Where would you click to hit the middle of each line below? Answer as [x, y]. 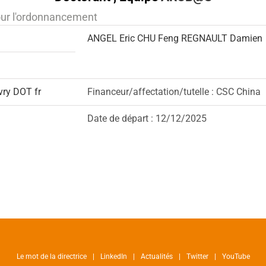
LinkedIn [113, 256]
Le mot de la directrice [51, 256]
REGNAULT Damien [222, 38]
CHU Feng [158, 38]
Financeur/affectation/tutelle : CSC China [174, 92]
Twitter [197, 256]
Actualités [156, 256]
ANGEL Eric [111, 38]
